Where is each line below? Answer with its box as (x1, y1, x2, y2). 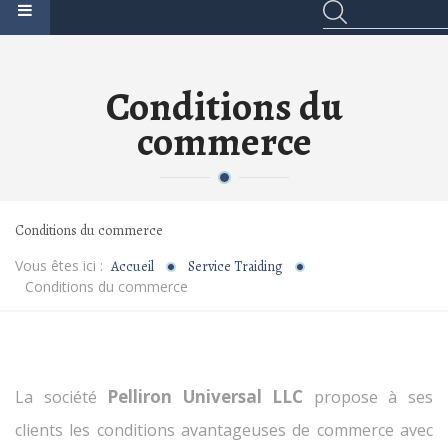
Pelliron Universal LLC (107, 385, 304, 409)
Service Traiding (188, 257, 283, 277)
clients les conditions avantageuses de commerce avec (15, 419, 433, 442)
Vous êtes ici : (15, 256, 111, 276)
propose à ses (303, 386, 434, 409)
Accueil (111, 257, 154, 277)
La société (15, 386, 108, 409)
